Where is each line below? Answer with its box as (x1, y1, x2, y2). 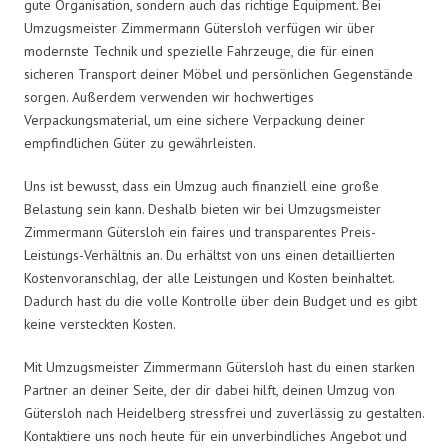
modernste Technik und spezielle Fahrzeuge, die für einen (24, 41, 374, 60)
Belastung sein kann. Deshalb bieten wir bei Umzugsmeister (24, 199, 381, 218)
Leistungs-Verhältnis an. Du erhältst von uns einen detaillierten (24, 245, 395, 264)
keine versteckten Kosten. (24, 314, 176, 333)
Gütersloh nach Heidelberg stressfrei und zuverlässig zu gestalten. (24, 403, 424, 422)
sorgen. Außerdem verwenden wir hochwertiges (24, 87, 314, 106)
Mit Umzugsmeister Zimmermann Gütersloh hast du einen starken (24, 357, 415, 376)
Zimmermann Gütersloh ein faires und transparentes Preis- (24, 222, 376, 241)
